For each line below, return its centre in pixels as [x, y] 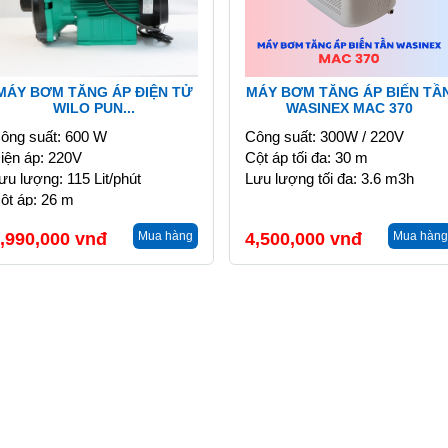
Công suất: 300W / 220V [324, 136]
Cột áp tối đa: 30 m [306, 157]
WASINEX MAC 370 [349, 108]
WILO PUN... [94, 108]
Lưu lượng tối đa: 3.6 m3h [329, 178]
